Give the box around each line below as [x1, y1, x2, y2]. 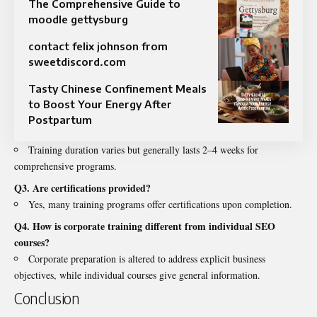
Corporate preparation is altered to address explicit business [28, 251, 265, 265]
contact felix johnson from [28, 39, 168, 52]
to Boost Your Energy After [28, 97, 172, 110]
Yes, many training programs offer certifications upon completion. [28, 197, 292, 211]
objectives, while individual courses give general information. [14, 267, 260, 282]
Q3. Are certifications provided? [14, 180, 151, 195]
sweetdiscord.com [28, 54, 126, 68]
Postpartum [28, 113, 92, 126]
